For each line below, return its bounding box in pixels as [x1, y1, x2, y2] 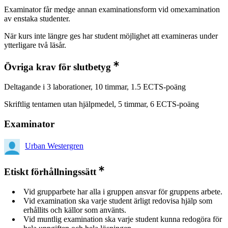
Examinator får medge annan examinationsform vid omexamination [4, 5, 220, 14]
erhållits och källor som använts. [23, 206, 126, 214]
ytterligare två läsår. [4, 41, 66, 50]
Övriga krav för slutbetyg [4, 62, 111, 73]
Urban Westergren [25, 141, 83, 151]
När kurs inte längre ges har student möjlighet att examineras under [4, 32, 218, 41]
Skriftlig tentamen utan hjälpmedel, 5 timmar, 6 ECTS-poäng [4, 99, 199, 108]
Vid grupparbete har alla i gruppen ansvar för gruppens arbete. [23, 187, 222, 196]
